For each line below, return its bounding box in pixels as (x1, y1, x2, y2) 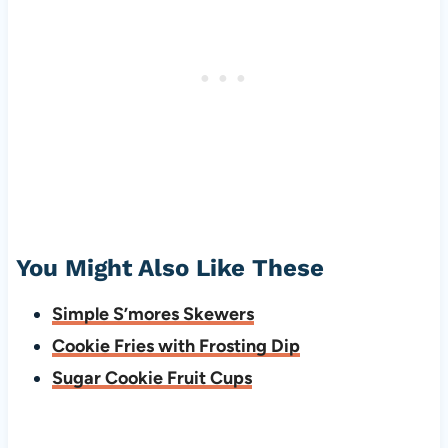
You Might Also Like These (15, 254, 324, 283)
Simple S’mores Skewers (51, 303, 254, 326)
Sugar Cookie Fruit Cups (51, 367, 252, 390)
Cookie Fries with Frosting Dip (51, 335, 300, 358)
